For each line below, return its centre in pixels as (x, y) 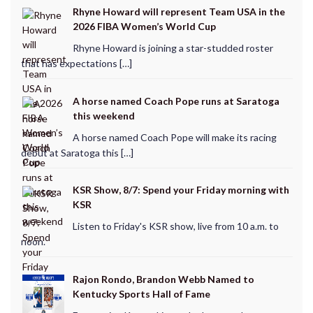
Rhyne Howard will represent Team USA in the (179, 12)
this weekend (103, 115)
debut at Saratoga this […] (77, 152)
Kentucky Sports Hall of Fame (141, 293)
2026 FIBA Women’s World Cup (144, 27)
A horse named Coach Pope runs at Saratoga (176, 101)
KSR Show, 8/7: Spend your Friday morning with (181, 190)
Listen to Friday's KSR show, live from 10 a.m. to (175, 226)
